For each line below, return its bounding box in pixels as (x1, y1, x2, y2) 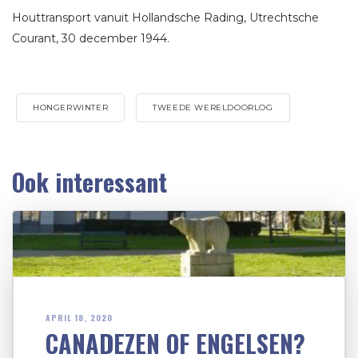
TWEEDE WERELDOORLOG (153, 102, 273, 113)
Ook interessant (12, 164, 167, 201)
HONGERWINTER (33, 102, 109, 113)
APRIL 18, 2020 (46, 312, 113, 324)
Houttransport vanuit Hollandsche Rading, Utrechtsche (12, 10, 319, 26)
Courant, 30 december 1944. (12, 31, 169, 46)
